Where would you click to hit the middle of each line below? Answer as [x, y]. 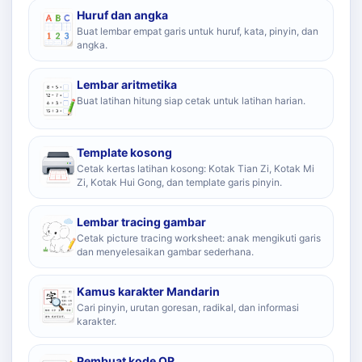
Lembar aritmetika [127, 84]
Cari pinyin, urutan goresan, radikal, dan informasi [188, 307]
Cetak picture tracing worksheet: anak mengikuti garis [199, 238]
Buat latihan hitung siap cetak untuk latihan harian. [191, 101]
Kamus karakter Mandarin [148, 291]
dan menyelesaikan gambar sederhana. [165, 252]
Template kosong [124, 152]
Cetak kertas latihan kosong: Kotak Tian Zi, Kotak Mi [196, 168]
